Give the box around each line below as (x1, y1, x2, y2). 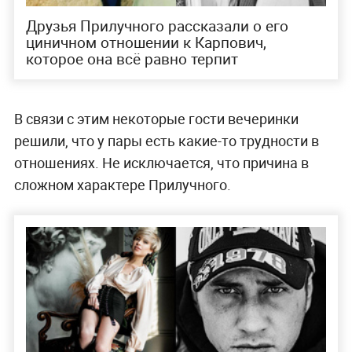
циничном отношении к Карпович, (25, 32, 266, 53)
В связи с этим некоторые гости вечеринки (13, 109, 299, 129)
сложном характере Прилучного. (13, 175, 231, 195)
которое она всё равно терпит (25, 49, 238, 70)
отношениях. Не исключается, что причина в (13, 153, 309, 173)
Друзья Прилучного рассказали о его (25, 16, 288, 37)
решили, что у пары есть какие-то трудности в (13, 131, 319, 151)
